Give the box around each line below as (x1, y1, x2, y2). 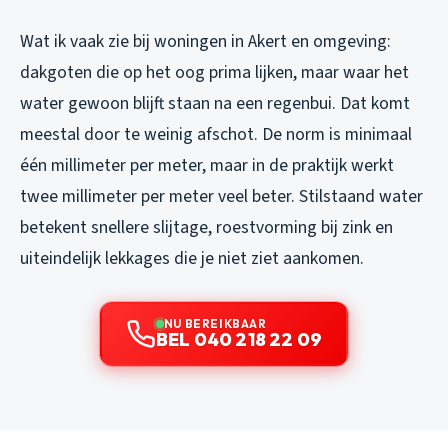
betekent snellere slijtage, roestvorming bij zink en (20, 214, 393, 240)
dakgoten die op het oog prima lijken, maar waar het (20, 59, 409, 85)
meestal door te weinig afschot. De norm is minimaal (20, 121, 412, 147)
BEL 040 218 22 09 (155, 327, 323, 351)
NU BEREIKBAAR (163, 315, 267, 331)
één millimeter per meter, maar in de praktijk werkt (20, 152, 394, 178)
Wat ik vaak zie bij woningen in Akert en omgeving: (20, 28, 391, 54)
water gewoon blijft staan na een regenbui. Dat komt (20, 90, 410, 116)
